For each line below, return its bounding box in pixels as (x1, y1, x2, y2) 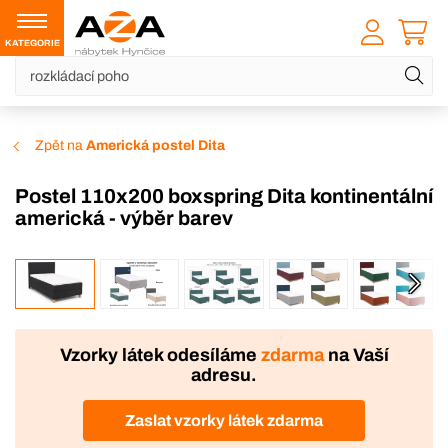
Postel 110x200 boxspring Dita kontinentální (15, 185, 29, 208)
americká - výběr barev (15, 207, 233, 230)
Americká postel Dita (86, 138, 225, 154)
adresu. (191, 365, 257, 386)
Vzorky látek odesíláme (59, 345, 261, 366)
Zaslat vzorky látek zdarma (125, 411, 323, 429)
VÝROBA (62, 267, 118, 282)
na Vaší (323, 345, 389, 366)
